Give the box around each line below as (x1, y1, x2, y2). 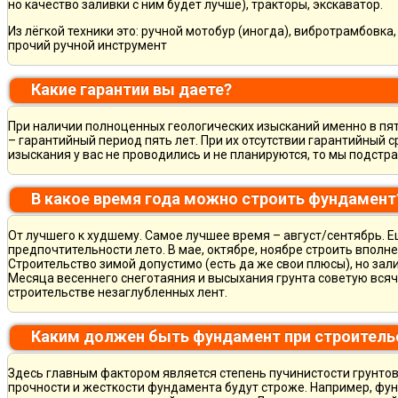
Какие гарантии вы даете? (31, 80, 232, 99)
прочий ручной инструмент (8, 38, 167, 52)
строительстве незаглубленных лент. (8, 285, 227, 299)
